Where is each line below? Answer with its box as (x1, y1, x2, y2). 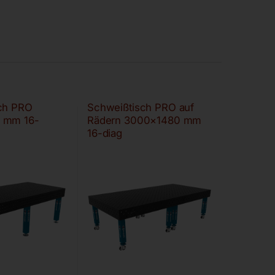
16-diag (87, 126, 123, 139)
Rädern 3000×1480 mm (87, 114, 202, 126)
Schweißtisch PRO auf (87, 101, 195, 114)
